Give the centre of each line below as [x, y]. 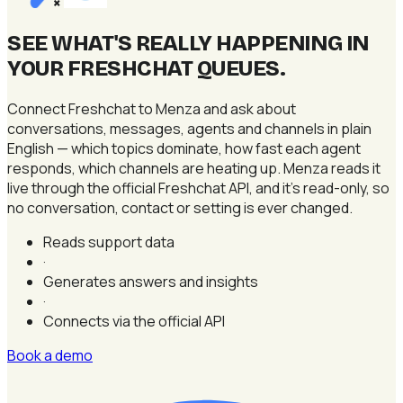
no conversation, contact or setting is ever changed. [180, 207]
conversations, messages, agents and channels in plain [189, 128]
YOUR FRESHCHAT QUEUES [143, 68]
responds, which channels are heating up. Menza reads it [194, 168]
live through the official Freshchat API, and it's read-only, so [198, 188]
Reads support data [109, 242]
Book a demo [50, 355]
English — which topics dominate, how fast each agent [184, 148]
